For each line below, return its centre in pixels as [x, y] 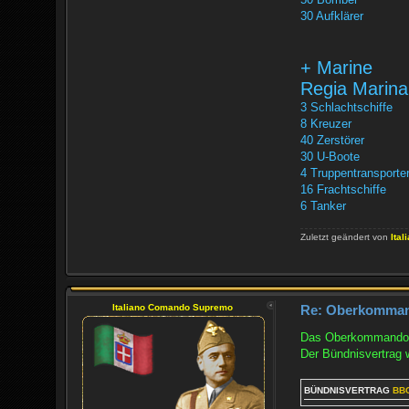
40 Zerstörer [332, 140]
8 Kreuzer [326, 124]
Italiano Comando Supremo [172, 307]
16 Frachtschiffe [343, 189]
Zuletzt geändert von [346, 237]
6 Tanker [323, 206]
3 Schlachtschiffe [346, 107]
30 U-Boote [330, 157]
